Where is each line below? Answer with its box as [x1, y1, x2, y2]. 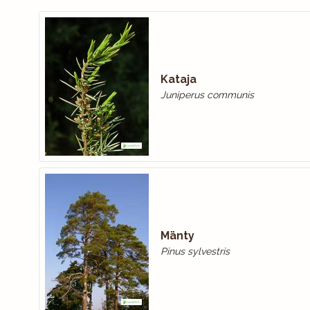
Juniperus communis [160, 89, 254, 100]
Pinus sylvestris [160, 246, 230, 257]
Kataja [160, 73, 197, 86]
